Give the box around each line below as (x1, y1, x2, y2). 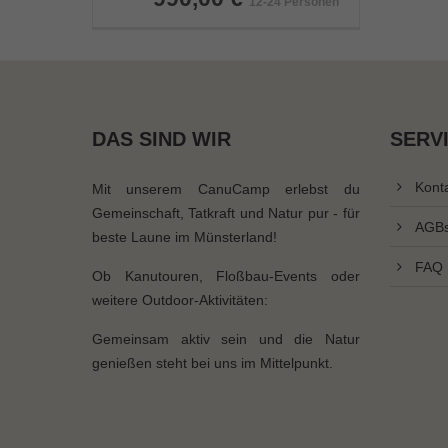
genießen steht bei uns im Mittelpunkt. (92, 355, 333, 371)
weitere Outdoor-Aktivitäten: (92, 292, 268, 308)
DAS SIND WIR (92, 128, 231, 150)
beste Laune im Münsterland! (92, 229, 277, 245)
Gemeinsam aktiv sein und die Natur (92, 331, 360, 347)
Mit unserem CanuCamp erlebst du (92, 181, 360, 197)
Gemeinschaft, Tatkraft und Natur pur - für (92, 205, 360, 221)
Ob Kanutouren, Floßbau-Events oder (92, 268, 360, 284)
